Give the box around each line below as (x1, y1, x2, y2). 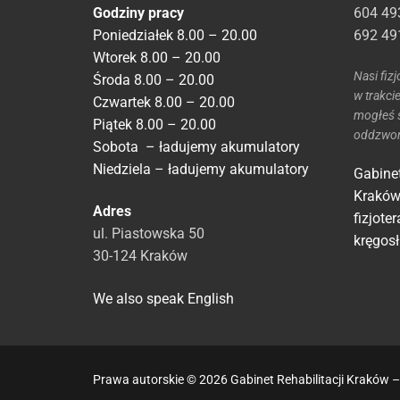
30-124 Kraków (93, 247, 187, 265)
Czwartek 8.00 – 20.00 (93, 93, 235, 111)
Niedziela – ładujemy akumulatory (93, 160, 309, 178)
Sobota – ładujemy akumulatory (93, 137, 300, 155)
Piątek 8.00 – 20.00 (93, 115, 216, 133)
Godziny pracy (93, 4, 184, 21)
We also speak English (93, 289, 234, 307)
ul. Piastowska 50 (93, 225, 204, 243)
